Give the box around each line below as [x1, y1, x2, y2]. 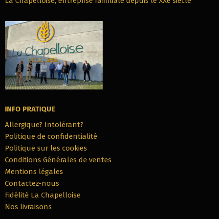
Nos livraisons [5, 202, 52, 212]
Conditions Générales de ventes [5, 155, 111, 165]
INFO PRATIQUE [5, 105, 55, 114]
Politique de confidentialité [5, 132, 97, 141]
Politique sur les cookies [5, 144, 87, 153]
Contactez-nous [5, 179, 59, 188]
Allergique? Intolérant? [5, 120, 84, 130]
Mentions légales [5, 167, 63, 176]
